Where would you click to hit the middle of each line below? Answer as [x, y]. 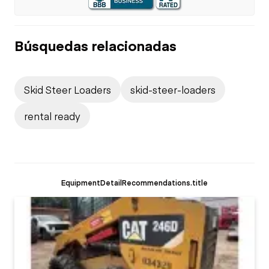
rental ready [52, 116]
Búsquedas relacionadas [95, 45]
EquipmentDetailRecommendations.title [134, 182]
